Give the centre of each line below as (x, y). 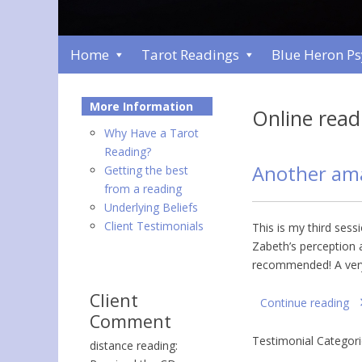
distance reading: (134, 345)
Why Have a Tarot (152, 133)
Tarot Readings (190, 55)
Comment (130, 321)
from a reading (143, 189)
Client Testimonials (154, 226)
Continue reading (305, 303)
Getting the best (146, 170)
